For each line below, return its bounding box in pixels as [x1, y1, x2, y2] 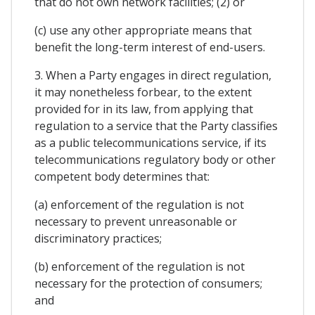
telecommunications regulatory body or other [34, 152, 276, 168]
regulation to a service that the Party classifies [34, 118, 278, 134]
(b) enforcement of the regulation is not [34, 259, 245, 275]
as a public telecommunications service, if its [34, 135, 266, 151]
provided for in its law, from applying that [34, 101, 253, 117]
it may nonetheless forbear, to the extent [34, 84, 252, 101]
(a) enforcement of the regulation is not [34, 197, 244, 213]
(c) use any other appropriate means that [34, 22, 252, 39]
